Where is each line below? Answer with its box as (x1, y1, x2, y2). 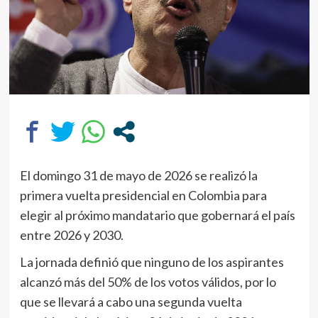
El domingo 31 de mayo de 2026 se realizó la (19, 167, 258, 183)
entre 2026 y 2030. (19, 226, 124, 243)
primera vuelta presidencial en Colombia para (19, 187, 267, 203)
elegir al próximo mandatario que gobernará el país (19, 207, 295, 223)
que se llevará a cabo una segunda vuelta (19, 293, 242, 309)
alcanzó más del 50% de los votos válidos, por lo (19, 273, 276, 290)
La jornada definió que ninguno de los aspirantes (19, 253, 284, 270)
